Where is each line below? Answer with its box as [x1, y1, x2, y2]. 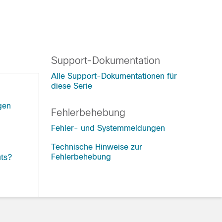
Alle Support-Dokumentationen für [51, 72, 177, 80]
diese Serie [51, 82, 92, 90]
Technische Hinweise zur [51, 143, 142, 151]
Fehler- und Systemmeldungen [51, 124, 165, 132]
